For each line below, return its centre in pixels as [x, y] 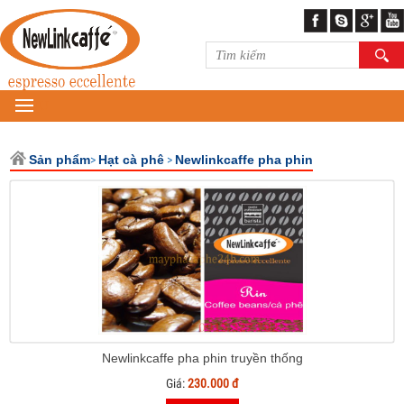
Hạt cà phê [132, 160]
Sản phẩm [60, 160]
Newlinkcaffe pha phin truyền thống [202, 358]
